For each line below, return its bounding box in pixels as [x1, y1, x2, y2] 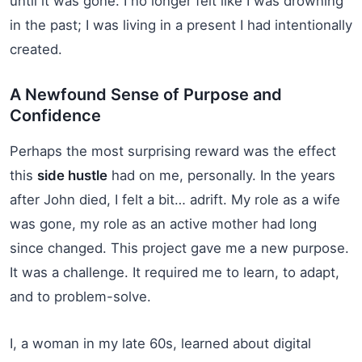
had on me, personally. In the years [107, 166, 335, 183]
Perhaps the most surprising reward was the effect [10, 142, 336, 159]
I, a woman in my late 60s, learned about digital [10, 335, 311, 351]
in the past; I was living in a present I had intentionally [10, 16, 352, 33]
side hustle [37, 166, 107, 183]
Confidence [10, 105, 101, 125]
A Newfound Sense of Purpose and [10, 84, 282, 104]
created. [10, 40, 62, 57]
